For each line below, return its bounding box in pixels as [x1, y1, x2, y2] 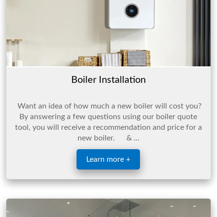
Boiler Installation [71, 75, 146, 85]
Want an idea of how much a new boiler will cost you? [15, 102, 201, 110]
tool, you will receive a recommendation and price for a [15, 123, 202, 131]
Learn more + [86, 155, 131, 163]
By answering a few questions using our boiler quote [19, 112, 198, 121]
